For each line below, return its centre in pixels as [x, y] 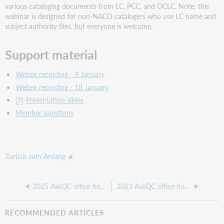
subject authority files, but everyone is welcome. [79, 26]
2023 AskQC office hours [187, 186]
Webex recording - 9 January [60, 74]
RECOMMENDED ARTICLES [55, 213]
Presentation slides [54, 100]
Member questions [44, 112]
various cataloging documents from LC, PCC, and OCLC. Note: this [107, 6]
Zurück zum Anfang [35, 156]
